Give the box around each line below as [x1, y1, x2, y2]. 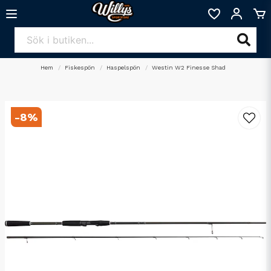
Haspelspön [106, 64, 141, 71]
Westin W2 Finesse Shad [152, 64, 226, 71]
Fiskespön [65, 64, 96, 71]
